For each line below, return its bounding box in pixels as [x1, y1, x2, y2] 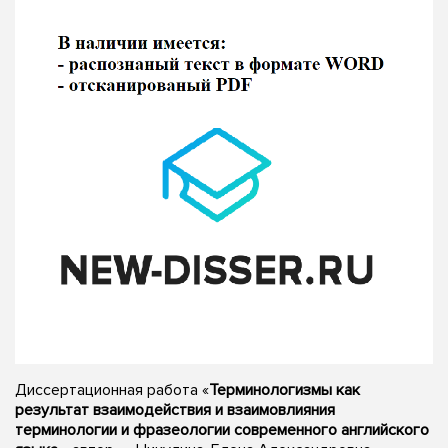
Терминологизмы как [209, 379, 360, 400]
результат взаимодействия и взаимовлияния [15, 399, 335, 420]
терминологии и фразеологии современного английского [15, 419, 429, 440]
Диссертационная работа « [15, 379, 209, 400]
